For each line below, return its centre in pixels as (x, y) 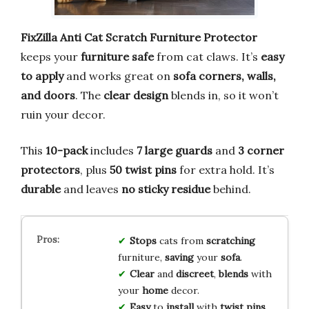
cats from (181, 240)
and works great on (118, 76)
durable (41, 189)
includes (112, 150)
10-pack (67, 150)
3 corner (261, 150)
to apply (42, 76)
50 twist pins (143, 169)
